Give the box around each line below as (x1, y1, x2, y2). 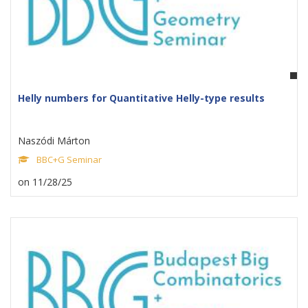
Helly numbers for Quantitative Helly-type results (18, 91, 265, 104)
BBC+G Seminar (36, 153, 102, 166)
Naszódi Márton (18, 134, 90, 147)
